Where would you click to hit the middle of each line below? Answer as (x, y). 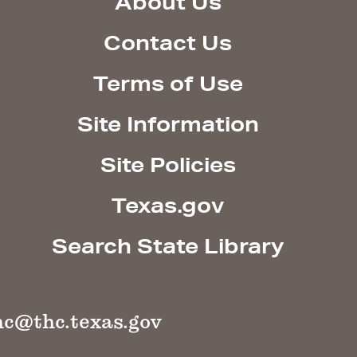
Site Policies (168, 165)
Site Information (168, 124)
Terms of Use (168, 84)
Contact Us (168, 43)
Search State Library (168, 246)
